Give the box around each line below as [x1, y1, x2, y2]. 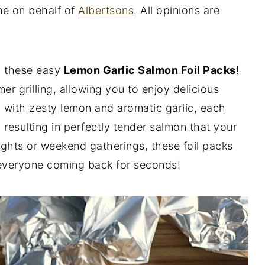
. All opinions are [134, 4, 219, 17]
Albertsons [78, 4, 134, 17]
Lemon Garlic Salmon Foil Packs [63, 63, 236, 76]
